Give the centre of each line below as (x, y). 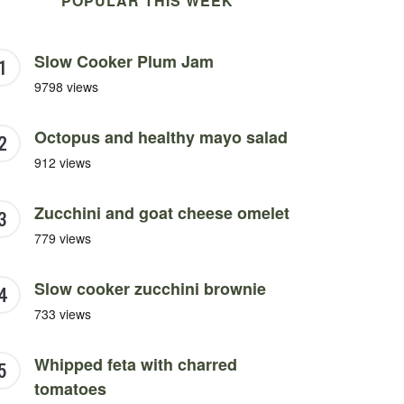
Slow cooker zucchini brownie (150, 289)
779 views (63, 239)
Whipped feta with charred (136, 365)
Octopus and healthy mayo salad (161, 138)
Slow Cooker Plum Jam (124, 62)
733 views (63, 314)
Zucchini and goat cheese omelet (162, 213)
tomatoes (70, 389)
